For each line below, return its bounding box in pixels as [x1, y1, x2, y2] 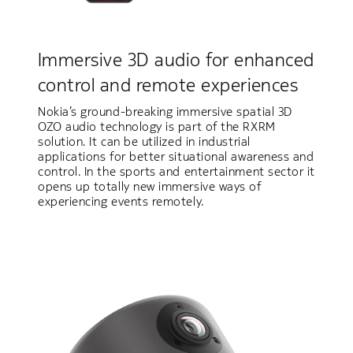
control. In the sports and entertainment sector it [38, 163, 315, 179]
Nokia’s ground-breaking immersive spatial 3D [38, 103, 292, 119]
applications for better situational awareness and [38, 148, 314, 164]
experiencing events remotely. [38, 193, 204, 209]
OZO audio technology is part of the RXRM [38, 118, 276, 134]
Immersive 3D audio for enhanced [38, 47, 314, 72]
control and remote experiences [38, 72, 299, 97]
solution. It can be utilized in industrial [38, 133, 251, 149]
